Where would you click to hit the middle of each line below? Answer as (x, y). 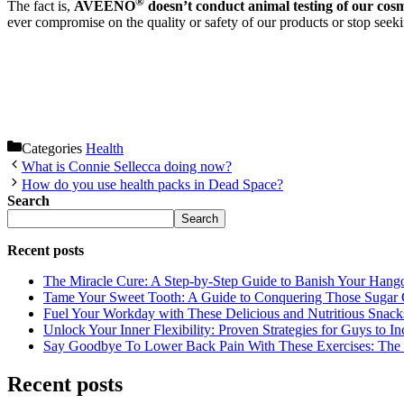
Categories (54, 149)
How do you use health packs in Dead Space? (152, 185)
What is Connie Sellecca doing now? (127, 167)
